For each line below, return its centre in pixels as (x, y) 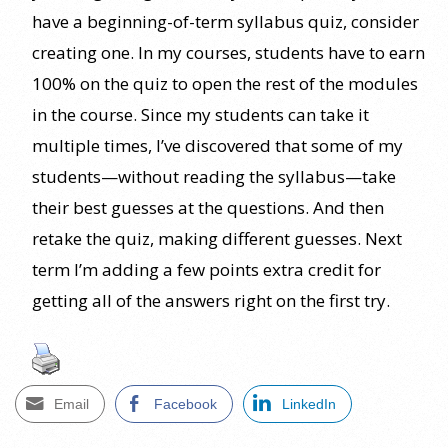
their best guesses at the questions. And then (208, 207)
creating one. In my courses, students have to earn (228, 52)
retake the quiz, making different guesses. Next (217, 238)
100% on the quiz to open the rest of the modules (225, 83)
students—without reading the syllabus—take (214, 176)
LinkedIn (309, 403)
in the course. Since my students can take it (200, 114)
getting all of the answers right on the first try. (211, 300)
